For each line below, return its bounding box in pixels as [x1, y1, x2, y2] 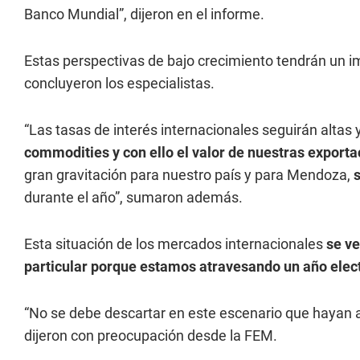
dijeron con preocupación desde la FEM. [24, 327, 277, 344]
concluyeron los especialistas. [24, 75, 215, 92]
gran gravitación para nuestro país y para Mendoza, [24, 166, 350, 183]
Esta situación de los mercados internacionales [24, 235, 323, 252]
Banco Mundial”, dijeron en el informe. [24, 6, 264, 22]
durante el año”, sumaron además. [24, 189, 243, 206]
